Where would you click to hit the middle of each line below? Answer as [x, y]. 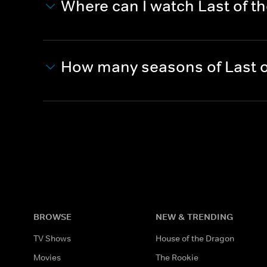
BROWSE [52, 217]
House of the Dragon [195, 238]
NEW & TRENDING [195, 217]
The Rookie [177, 257]
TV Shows [52, 238]
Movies [47, 257]
